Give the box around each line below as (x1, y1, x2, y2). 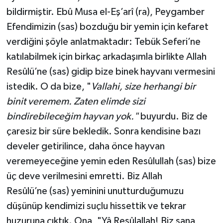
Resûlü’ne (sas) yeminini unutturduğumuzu (6, 186, 184, 196)
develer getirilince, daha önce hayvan (6, 141, 165, 151)
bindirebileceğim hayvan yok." (6, 111, 138, 121)
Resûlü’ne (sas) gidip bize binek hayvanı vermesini (6, 66, 215, 77)
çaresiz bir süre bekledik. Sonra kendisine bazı (6, 126, 201, 136)
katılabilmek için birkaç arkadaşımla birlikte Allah (6, 51, 207, 62)
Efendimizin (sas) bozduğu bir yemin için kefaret (6, 21, 209, 32)
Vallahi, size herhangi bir (91, 81, 196, 92)
